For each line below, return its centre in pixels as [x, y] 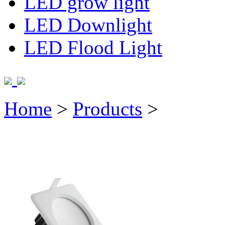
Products [107, 109]
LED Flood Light [93, 48]
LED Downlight [88, 25]
